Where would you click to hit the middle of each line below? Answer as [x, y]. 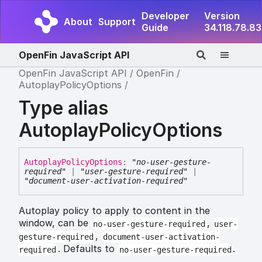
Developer [166, 16]
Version [222, 16]
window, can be [55, 223]
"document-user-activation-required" [106, 181]
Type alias [63, 108]
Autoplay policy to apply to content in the [114, 211]
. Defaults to [87, 249]
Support [117, 22]
